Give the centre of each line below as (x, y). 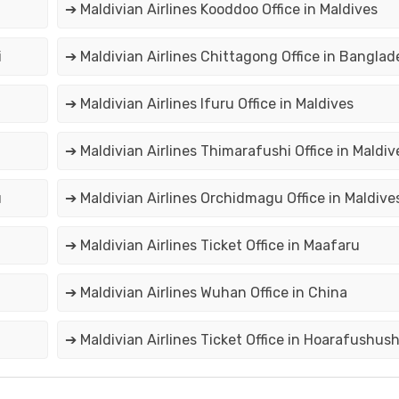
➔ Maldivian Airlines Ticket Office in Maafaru (214, 246)
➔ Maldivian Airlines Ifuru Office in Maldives (209, 104)
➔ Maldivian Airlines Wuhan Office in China (206, 293)
